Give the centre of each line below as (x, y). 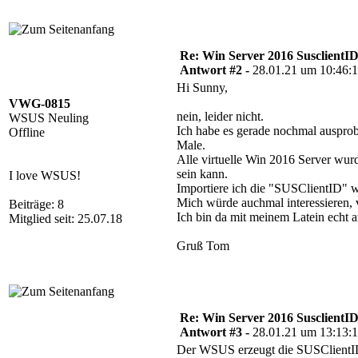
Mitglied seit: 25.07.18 (66, 219)
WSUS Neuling (49, 118)
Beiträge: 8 (36, 204)
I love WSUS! (45, 175)
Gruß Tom (203, 246)
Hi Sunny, (202, 88)
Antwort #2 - (216, 70)
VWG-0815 (40, 103)
